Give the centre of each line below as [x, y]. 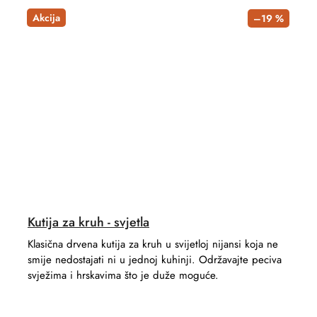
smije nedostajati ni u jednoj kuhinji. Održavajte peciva [155, 260]
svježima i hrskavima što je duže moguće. [123, 276]
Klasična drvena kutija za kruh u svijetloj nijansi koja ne [153, 244]
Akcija [46, 17]
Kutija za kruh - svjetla [88, 223]
